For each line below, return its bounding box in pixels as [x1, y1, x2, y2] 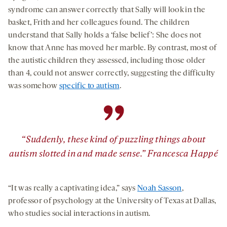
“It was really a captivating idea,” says [8, 184, 138, 193]
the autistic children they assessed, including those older [8, 56, 206, 65]
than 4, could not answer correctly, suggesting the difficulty [8, 69, 215, 78]
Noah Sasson [137, 184, 182, 193]
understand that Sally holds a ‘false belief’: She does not [8, 31, 202, 40]
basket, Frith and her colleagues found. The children [8, 18, 190, 27]
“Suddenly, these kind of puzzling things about [21, 135, 206, 145]
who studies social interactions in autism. [8, 209, 150, 218]
